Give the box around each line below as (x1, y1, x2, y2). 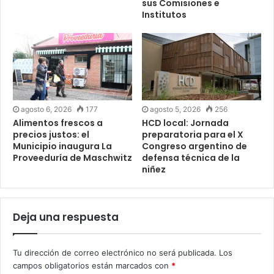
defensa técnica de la (142, 151, 240, 164)
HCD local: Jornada (142, 116, 229, 129)
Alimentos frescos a (13, 116, 103, 129)
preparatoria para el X (142, 128, 243, 141)
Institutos (142, 8, 187, 21)
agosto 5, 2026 (150, 104, 201, 114)
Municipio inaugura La (13, 139, 112, 152)
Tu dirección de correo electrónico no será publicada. (13, 247, 217, 257)
